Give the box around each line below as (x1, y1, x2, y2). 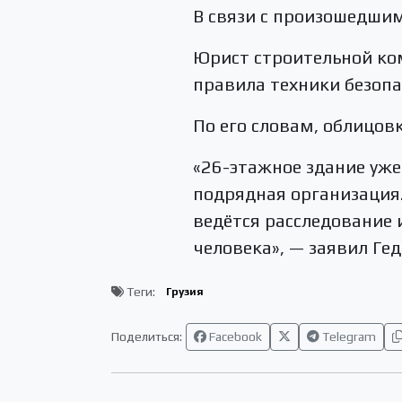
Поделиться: (111, 328, 182, 344)
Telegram (319, 328, 376, 344)
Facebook (206, 328, 262, 344)
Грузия (165, 285, 204, 299)
